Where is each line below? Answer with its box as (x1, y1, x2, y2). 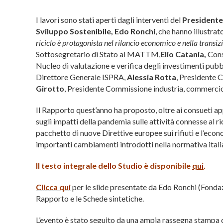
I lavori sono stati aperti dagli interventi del (36, 15, 182, 25)
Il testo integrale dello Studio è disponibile (36, 161, 192, 171)
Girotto (36, 84, 64, 94)
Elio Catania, (160, 49, 208, 59)
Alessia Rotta (127, 72, 176, 82)
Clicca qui (36, 182, 71, 192)
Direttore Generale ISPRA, (36, 72, 127, 82)
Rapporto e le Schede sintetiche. (36, 194, 144, 204)
